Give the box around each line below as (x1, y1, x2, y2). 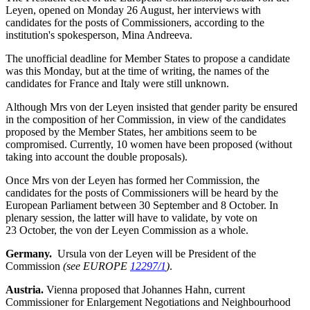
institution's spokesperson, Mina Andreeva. (6, 29, 192, 41)
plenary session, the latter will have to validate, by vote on (6, 212, 257, 224)
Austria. (6, 284, 44, 295)
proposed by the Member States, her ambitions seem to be (6, 126, 257, 138)
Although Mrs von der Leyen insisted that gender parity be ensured (6, 101, 298, 113)
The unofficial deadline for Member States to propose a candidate (6, 53, 290, 64)
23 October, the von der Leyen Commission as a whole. (6, 224, 251, 236)
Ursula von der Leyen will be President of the (52, 248, 256, 259)
